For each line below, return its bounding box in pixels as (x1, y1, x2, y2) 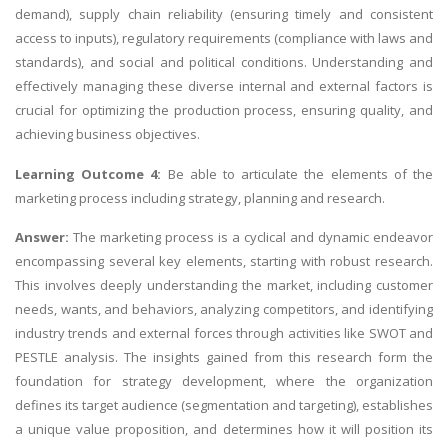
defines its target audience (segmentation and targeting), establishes (15, 396, 433, 415)
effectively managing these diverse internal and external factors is (15, 77, 433, 96)
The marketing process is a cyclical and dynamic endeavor (73, 228, 433, 247)
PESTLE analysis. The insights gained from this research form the (15, 348, 433, 367)
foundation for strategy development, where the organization (15, 372, 433, 391)
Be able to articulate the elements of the (167, 164, 434, 183)
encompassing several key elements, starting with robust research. (15, 252, 433, 271)
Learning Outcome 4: (15, 164, 168, 183)
